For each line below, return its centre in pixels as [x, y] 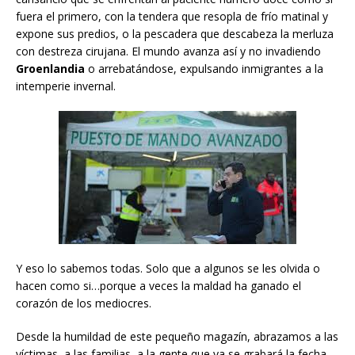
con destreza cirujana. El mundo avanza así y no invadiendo [168, 51]
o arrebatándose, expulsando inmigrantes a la [204, 68]
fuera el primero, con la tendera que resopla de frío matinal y [172, 16]
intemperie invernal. [66, 86]
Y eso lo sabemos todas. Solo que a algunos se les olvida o [168, 268]
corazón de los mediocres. [84, 303]
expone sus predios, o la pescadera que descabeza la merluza [175, 33]
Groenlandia [50, 68]
